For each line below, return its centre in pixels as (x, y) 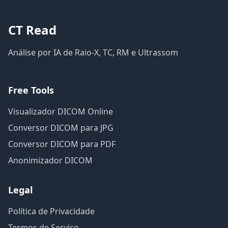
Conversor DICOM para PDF (62, 144)
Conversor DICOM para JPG (61, 128)
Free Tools (31, 90)
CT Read (32, 30)
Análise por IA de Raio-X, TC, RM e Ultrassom (93, 52)
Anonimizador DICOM (50, 160)
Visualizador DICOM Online (61, 111)
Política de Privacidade (51, 211)
